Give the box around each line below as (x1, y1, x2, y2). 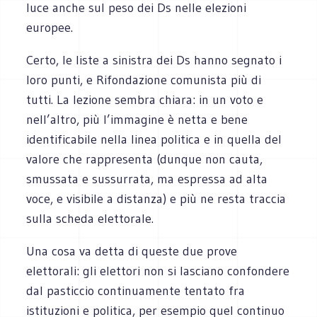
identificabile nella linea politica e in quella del (26, 131, 282, 147)
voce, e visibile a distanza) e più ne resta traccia (26, 190, 287, 207)
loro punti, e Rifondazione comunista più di (26, 71, 262, 88)
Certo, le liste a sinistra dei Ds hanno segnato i (26, 52, 282, 68)
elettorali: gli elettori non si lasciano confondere (26, 263, 290, 279)
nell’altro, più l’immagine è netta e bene (26, 111, 248, 127)
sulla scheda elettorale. (26, 210, 154, 226)
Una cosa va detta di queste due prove (26, 243, 238, 259)
